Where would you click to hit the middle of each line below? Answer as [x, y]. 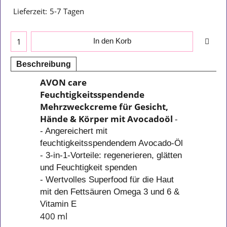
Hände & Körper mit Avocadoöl [106, 119]
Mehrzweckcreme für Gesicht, [104, 107]
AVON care [63, 83]
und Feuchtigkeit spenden [88, 168]
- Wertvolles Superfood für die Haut [107, 180]
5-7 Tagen [67, 11]
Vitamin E [58, 204]
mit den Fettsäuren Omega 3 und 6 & [110, 192]
